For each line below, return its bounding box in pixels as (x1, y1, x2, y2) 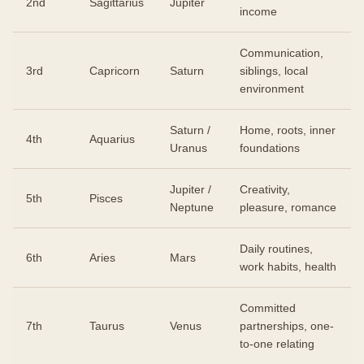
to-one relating (240, 336, 314, 350)
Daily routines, (240, 241, 313, 255)
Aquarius (89, 132, 135, 145)
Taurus (89, 318, 124, 332)
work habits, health (240, 259, 336, 273)
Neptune (170, 200, 214, 214)
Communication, (240, 45, 323, 59)
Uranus (170, 141, 207, 154)
